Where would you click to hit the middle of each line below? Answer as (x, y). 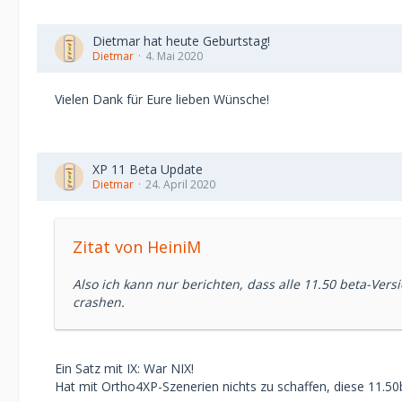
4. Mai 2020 (174, 56)
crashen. (99, 302)
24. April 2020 (180, 184)
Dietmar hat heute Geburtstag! (181, 41)
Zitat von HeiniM (137, 247)
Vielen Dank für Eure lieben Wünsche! (162, 99)
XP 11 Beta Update (148, 169)
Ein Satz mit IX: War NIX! (124, 368)
